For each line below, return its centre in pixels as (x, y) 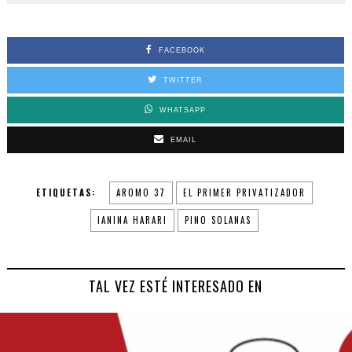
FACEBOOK (181, 50)
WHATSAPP (183, 110)
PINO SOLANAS (218, 220)
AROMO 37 (141, 192)
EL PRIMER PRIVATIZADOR (244, 192)
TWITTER (183, 80)
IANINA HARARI (132, 220)
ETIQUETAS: (66, 192)
